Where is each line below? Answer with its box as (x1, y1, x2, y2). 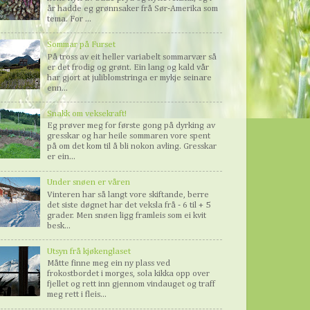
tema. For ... (47, 14, 92, 24)
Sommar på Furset (47, 40, 116, 50)
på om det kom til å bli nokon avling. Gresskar (47, 142, 217, 152)
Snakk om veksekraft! (47, 109, 127, 118)
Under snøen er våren (47, 178, 131, 188)
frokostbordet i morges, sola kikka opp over (47, 269, 210, 279)
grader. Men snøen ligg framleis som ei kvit (47, 210, 207, 220)
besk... (47, 221, 71, 230)
